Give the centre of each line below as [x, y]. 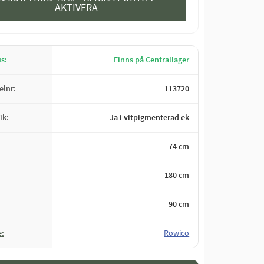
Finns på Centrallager [152, 60]
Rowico [177, 233]
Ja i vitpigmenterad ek [150, 118]
